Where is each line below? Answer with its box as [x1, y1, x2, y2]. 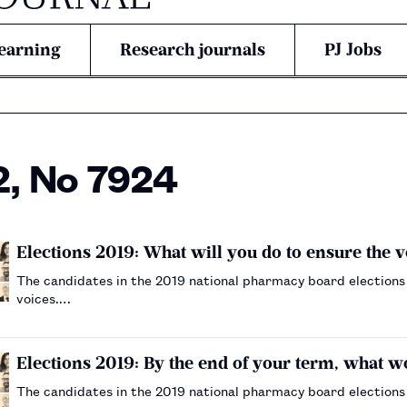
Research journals [120, 39, 265, 60]
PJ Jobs [324, 39, 382, 60]
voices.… [16, 287, 71, 307]
